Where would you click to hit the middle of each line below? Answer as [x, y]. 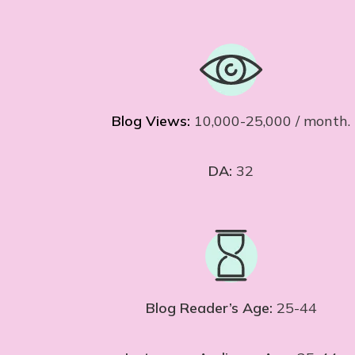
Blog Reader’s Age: [211, 308]
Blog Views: [151, 121]
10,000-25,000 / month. [271, 121]
